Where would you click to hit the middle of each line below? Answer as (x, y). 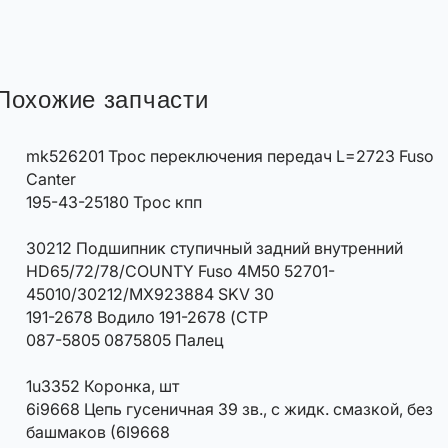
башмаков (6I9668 (98, 432)
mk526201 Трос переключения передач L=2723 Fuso (230, 156)
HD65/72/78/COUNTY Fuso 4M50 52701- (180, 271)
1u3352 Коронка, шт (102, 386)
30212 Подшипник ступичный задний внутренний (214, 248)
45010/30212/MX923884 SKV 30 (150, 294)
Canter (51, 179)
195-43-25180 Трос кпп (114, 202)
